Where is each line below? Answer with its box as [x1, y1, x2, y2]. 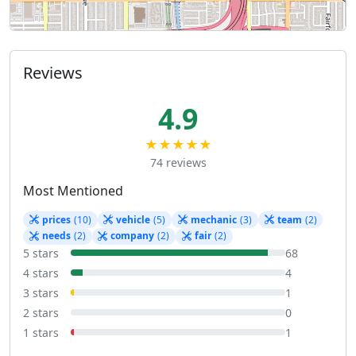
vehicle [116, 212, 151, 226]
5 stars [23, 245, 59, 261]
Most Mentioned [23, 182, 123, 200]
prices [41, 212, 71, 226]
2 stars [23, 304, 59, 320]
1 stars [23, 324, 59, 340]
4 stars [23, 265, 59, 281]
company [110, 229, 155, 243]
